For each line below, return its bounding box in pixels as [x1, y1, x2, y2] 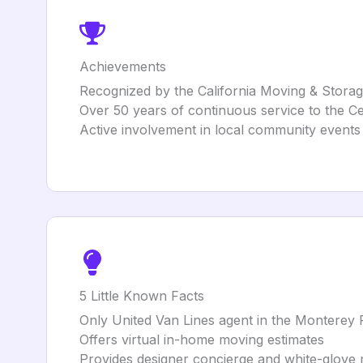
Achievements [79, 58, 166, 75]
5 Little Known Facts [79, 288, 204, 304]
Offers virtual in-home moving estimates [79, 331, 324, 348]
